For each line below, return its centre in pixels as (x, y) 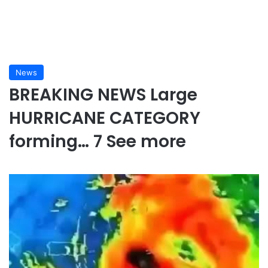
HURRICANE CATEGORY (105, 118)
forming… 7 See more (98, 141)
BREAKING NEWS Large (103, 95)
